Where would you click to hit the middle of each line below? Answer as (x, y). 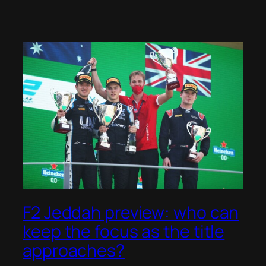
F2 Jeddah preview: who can (131, 212)
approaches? (74, 250)
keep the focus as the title (124, 231)
